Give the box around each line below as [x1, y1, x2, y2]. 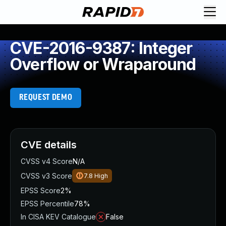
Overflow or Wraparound [10, 54, 196, 74]
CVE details [21, 139, 77, 151]
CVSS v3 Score [21, 172, 72, 180]
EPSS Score [21, 186, 61, 195]
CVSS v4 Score [21, 157, 73, 165]
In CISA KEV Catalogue [21, 212, 96, 221]
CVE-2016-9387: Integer [10, 38, 193, 58]
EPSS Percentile [21, 199, 74, 208]
